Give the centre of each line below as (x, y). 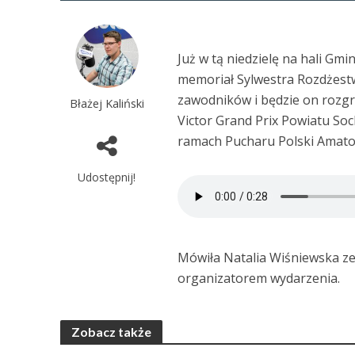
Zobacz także (111, 332)
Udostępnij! (107, 177)
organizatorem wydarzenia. (259, 279)
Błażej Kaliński (107, 103)
